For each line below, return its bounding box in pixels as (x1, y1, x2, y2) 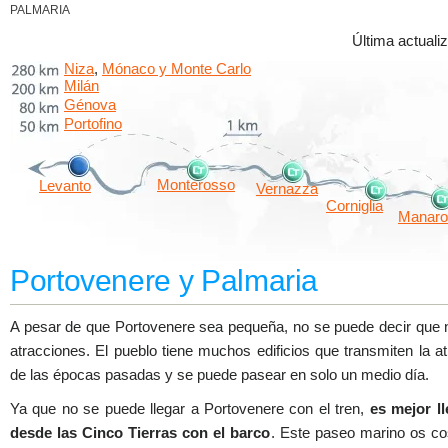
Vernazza (256, 181, 318, 197)
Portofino (64, 116, 122, 132)
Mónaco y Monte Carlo (102, 60, 251, 77)
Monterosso (157, 177, 235, 193)
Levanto (39, 178, 91, 194)
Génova (64, 97, 116, 113)
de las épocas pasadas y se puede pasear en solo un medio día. (10, 366, 429, 383)
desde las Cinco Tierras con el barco (10, 424, 271, 441)
